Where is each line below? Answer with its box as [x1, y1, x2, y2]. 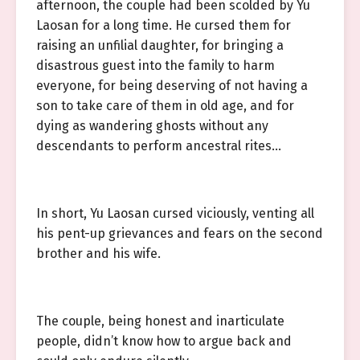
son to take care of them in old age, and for [36, 98, 294, 113]
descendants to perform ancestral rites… [36, 138, 281, 153]
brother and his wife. [36, 246, 161, 261]
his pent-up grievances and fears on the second [36, 226, 323, 241]
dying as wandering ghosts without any [36, 118, 268, 133]
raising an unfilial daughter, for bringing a [36, 38, 284, 53]
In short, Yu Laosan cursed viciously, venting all [36, 206, 314, 221]
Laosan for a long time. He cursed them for [36, 18, 291, 33]
